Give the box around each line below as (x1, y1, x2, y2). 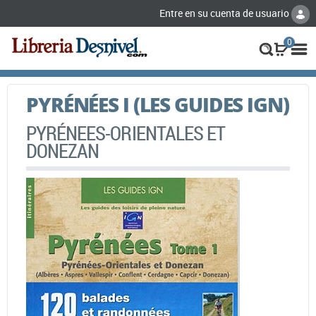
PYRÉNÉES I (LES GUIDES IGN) (26, 90, 289, 119)
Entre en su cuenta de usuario (159, 6, 291, 20)
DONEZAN (26, 137, 99, 164)
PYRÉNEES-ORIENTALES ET (26, 119, 226, 146)
